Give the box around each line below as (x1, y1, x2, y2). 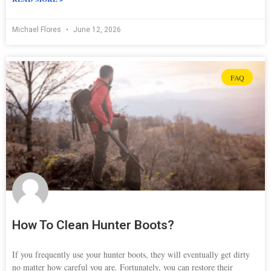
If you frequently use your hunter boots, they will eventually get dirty (12, 249, 250, 261)
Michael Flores (12, 25, 63, 34)
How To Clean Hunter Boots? (12, 218, 174, 233)
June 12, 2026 (71, 25, 121, 34)
